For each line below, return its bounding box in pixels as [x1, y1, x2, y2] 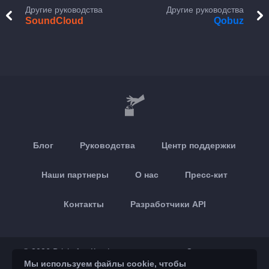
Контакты [63, 199, 104, 209]
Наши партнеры [41, 170, 109, 180]
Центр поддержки [162, 141, 236, 150]
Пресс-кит [185, 170, 228, 180]
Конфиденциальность [90, 247, 177, 256]
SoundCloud [25, 16, 83, 26]
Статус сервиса [186, 247, 247, 256]
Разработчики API [130, 199, 206, 209]
